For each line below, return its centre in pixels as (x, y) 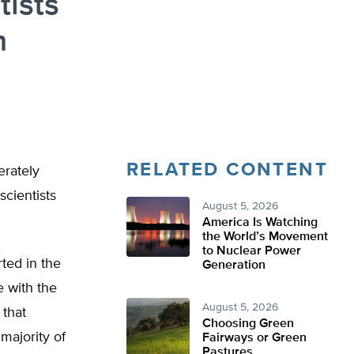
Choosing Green (248, 324)
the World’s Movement (265, 237)
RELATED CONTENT (227, 170)
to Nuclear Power (252, 251)
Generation (234, 265)
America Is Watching (260, 223)
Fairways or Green (254, 338)
